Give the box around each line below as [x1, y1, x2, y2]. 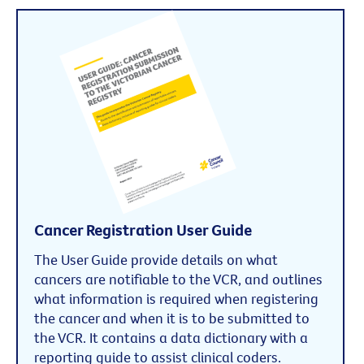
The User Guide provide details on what [34, 249, 278, 269]
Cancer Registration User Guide [34, 219, 252, 240]
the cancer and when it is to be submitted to [34, 308, 310, 327]
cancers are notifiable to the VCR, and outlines [34, 269, 323, 288]
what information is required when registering [34, 288, 318, 308]
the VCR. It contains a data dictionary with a [34, 327, 308, 347]
